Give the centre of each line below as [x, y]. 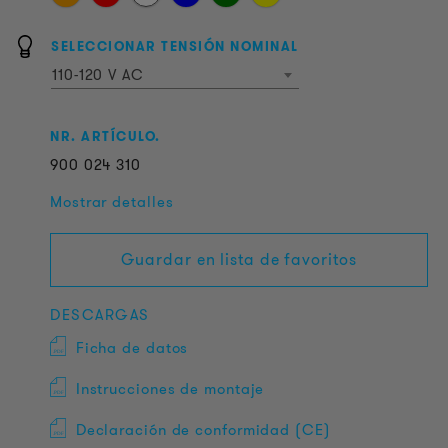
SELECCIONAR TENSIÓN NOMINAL [175, 46]
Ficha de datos [132, 348]
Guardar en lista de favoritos [239, 259]
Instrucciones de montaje [170, 389]
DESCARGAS [100, 315]
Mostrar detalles [112, 202]
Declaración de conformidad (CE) [203, 430]
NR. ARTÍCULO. [105, 136]
